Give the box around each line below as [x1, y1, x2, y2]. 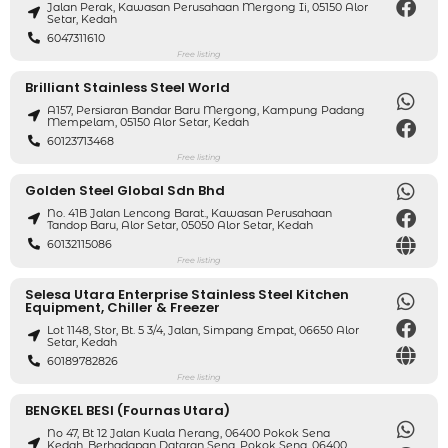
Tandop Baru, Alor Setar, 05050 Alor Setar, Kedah [47, 218, 314, 233]
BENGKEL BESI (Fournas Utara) [25, 400, 230, 420]
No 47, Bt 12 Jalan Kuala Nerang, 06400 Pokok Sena [47, 425, 331, 440]
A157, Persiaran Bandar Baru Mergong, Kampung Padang [47, 103, 366, 118]
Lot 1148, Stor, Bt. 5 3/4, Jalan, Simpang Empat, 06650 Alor [47, 323, 360, 338]
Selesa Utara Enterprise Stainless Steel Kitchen [25, 284, 349, 304]
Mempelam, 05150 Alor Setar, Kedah [47, 115, 250, 130]
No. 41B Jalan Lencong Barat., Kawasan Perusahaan [47, 206, 333, 221]
